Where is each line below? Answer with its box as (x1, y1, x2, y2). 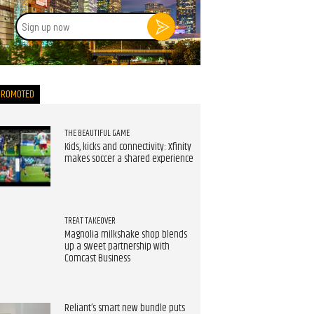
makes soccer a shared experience (64, 151, 193, 167)
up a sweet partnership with (64, 239, 170, 255)
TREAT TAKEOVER (64, 214, 116, 228)
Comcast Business (64, 251, 130, 267)
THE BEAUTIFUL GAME (64, 125, 130, 140)
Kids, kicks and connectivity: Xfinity (64, 139, 191, 155)
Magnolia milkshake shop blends (64, 227, 187, 243)
